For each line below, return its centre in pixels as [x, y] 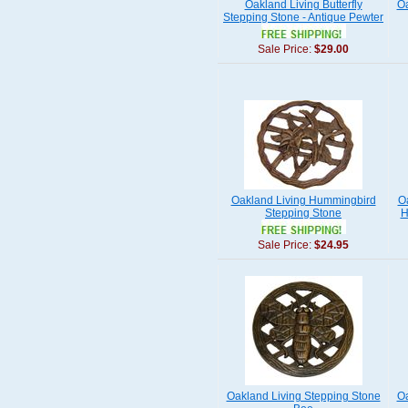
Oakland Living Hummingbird [303, 200]
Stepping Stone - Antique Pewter [303, 17]
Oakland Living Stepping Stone [303, 396]
